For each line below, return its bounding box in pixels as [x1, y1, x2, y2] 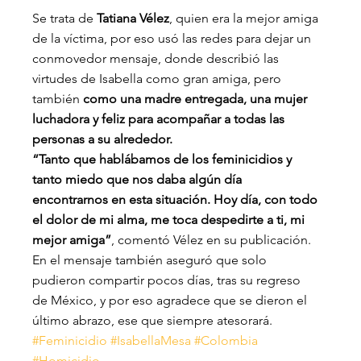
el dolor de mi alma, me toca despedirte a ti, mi [32, 212, 309, 228]
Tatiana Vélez [97, 10, 170, 27]
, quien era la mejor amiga [169, 10, 322, 27]
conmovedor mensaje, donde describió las [32, 51, 283, 67]
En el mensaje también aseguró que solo [32, 252, 271, 268]
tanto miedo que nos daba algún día [32, 172, 246, 188]
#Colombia [194, 333, 259, 349]
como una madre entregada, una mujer [83, 91, 311, 107]
